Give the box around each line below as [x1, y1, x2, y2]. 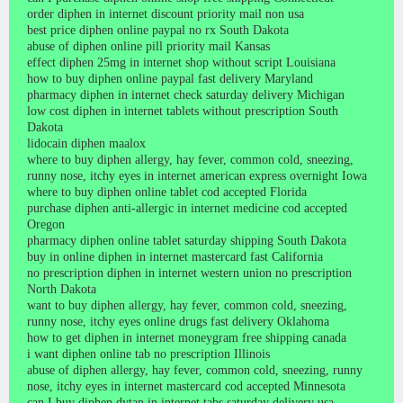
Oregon [27, 217, 65, 231]
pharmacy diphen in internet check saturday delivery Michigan [27, 87, 345, 102]
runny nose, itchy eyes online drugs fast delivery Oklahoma [27, 314, 329, 328]
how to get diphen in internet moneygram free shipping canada [27, 330, 346, 345]
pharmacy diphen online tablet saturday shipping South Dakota [27, 233, 346, 247]
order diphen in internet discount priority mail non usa [27, 6, 304, 21]
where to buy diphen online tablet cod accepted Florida [27, 184, 307, 199]
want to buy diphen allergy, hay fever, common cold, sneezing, [27, 298, 347, 312]
